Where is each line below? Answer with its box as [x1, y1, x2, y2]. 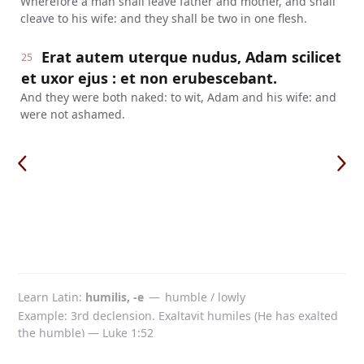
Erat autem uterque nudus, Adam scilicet [41, 47, 342, 67]
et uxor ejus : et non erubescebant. [20, 68, 277, 88]
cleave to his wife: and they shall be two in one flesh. [19, 11, 307, 26]
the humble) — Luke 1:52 [18, 325, 154, 340]
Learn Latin [18, 289, 79, 305]
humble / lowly [165, 289, 245, 305]
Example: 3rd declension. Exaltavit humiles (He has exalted [18, 308, 338, 323]
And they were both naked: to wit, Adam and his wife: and [19, 89, 336, 105]
